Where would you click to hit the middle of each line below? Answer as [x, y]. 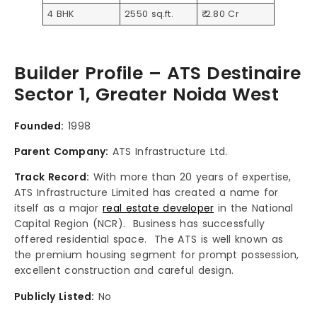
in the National [254, 208]
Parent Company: [62, 151]
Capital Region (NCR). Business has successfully [140, 224]
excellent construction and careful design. [124, 271]
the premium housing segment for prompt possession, [157, 255]
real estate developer [158, 208]
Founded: [39, 126]
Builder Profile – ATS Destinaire [158, 73]
